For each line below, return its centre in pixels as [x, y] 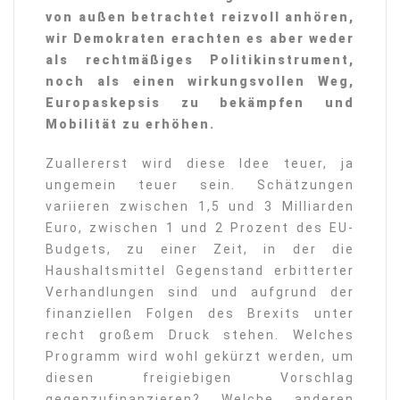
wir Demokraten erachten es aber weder [200, 38]
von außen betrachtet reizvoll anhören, [200, 17]
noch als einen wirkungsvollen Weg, [200, 81]
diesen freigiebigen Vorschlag [200, 378]
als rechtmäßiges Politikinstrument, [200, 60]
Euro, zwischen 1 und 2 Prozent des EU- [200, 228]
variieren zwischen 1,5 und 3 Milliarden [200, 206]
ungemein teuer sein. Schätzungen [200, 185]
